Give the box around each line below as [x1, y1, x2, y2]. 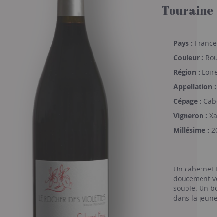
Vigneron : [173, 111, 207, 120]
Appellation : [173, 82, 216, 91]
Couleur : [173, 53, 203, 62]
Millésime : [173, 125, 209, 135]
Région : [173, 67, 200, 77]
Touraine [161, 2, 213, 18]
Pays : [173, 38, 193, 47]
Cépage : [173, 96, 201, 106]
